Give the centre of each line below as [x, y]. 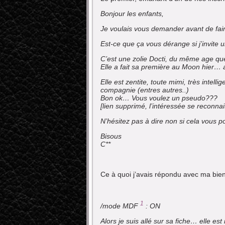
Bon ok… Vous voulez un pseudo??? [159, 98]
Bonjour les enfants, [132, 13]
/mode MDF [120, 206]
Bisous [111, 136]
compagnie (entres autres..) [145, 90]
